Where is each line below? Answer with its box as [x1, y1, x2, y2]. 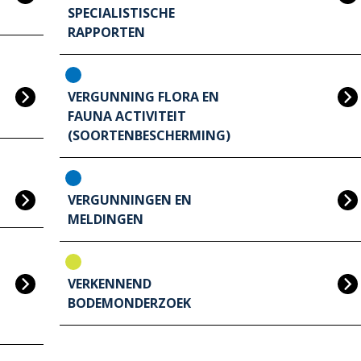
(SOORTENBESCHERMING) [68, 127, 230, 145]
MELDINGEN [68, 210, 143, 229]
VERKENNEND [68, 275, 151, 293]
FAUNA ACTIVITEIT [68, 107, 186, 126]
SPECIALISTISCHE [68, 4, 175, 23]
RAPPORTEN [68, 23, 145, 42]
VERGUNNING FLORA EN [68, 88, 219, 106]
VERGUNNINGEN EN [68, 191, 192, 210]
